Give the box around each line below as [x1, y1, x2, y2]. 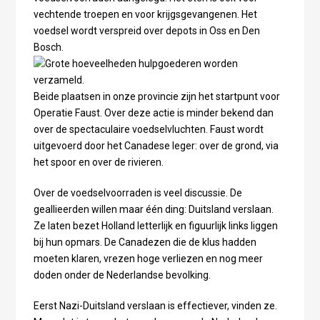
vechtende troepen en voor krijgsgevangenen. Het [33, 8, 257, 20]
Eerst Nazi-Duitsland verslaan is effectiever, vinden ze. [33, 299, 277, 311]
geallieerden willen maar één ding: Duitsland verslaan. [33, 203, 274, 215]
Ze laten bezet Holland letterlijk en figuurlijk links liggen [33, 219, 278, 231]
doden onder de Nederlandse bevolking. [33, 269, 211, 281]
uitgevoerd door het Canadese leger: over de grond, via [33, 139, 279, 151]
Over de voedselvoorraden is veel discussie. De [33, 186, 242, 199]
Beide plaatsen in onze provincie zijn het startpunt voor [33, 90, 280, 102]
